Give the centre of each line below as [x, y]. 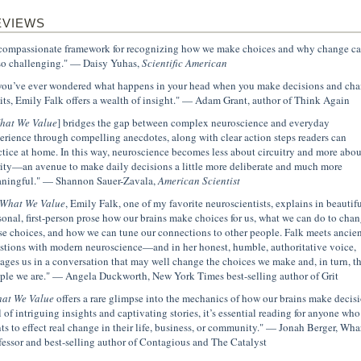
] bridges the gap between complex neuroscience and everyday [193, 122]
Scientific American [184, 63]
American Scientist [199, 180]
